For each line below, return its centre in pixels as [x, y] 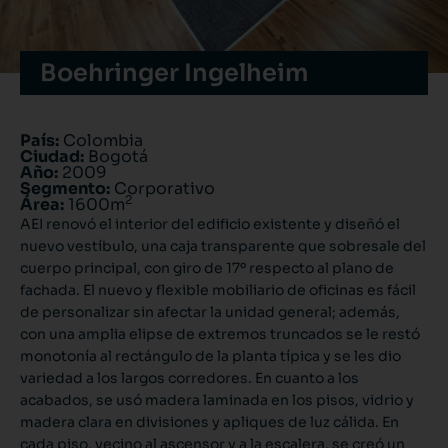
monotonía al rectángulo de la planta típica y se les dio [210, 356]
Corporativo [164, 188]
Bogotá [116, 156]
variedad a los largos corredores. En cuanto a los [189, 378]
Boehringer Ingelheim [174, 73]
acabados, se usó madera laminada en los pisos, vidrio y [217, 400]
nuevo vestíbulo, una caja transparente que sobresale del [223, 246]
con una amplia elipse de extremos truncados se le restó [220, 334]
